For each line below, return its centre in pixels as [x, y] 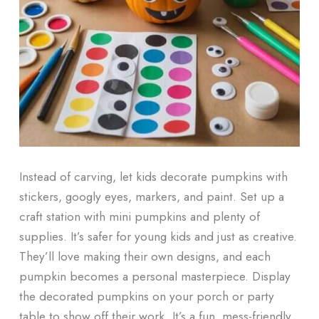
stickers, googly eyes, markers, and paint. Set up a [151, 196]
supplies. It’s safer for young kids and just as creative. [158, 236]
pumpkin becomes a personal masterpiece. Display [155, 276]
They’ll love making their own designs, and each [145, 256]
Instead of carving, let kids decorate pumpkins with [153, 176]
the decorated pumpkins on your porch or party [146, 296]
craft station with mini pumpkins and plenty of [139, 216]
